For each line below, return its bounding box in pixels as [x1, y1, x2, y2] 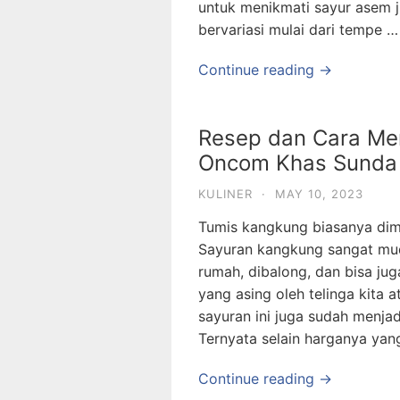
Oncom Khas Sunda [198, 150, 397, 176]
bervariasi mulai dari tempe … [198, 21, 398, 38]
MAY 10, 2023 [275, 187, 363, 201]
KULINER [198, 187, 253, 201]
